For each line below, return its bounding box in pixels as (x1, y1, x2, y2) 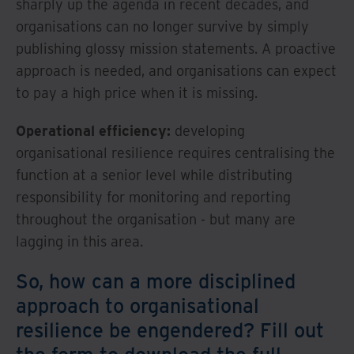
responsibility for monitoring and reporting (16, 187, 291, 206)
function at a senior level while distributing (16, 165, 292, 184)
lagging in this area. (16, 232, 143, 250)
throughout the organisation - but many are (16, 209, 296, 228)
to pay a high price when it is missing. (16, 83, 258, 102)
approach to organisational (16, 292, 259, 318)
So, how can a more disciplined (16, 267, 296, 293)
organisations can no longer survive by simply (16, 17, 309, 36)
